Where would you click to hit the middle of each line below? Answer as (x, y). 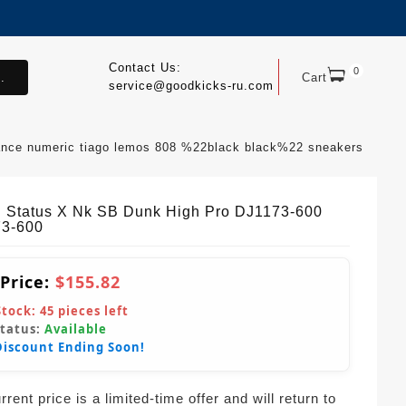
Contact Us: (145, 68)
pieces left (92, 311)
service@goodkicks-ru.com (191, 86)
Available (76, 329)
